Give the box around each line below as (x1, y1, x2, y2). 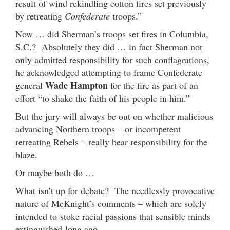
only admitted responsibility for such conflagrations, (15, 53, 209, 66)
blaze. (15, 148, 37, 161)
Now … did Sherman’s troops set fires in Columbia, (15, 27, 208, 40)
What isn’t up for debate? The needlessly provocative (15, 184, 215, 197)
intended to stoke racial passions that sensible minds (15, 209, 210, 222)
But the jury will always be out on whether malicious (15, 109, 213, 122)
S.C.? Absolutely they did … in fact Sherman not (15, 40, 202, 53)
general (15, 79, 45, 91)
